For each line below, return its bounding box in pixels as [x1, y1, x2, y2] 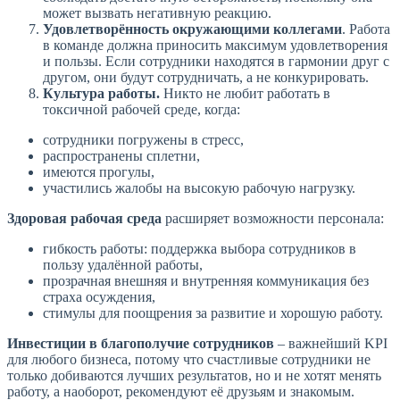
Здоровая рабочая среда [7, 211, 162, 227]
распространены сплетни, [43, 148, 200, 164]
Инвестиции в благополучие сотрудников [7, 336, 278, 352]
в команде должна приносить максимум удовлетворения [43, 37, 387, 54]
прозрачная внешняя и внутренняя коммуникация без [43, 273, 369, 289]
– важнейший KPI [278, 336, 387, 352]
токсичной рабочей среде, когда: [43, 102, 240, 118]
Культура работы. [43, 86, 160, 102]
